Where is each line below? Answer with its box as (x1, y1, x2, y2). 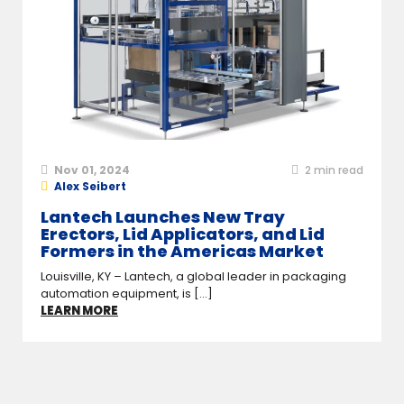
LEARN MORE (41, 302, 118, 320)
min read (314, 162, 363, 179)
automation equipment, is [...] (41, 285, 213, 303)
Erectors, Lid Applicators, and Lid (41, 223, 325, 246)
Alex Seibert (54, 179, 126, 195)
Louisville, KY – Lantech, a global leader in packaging (41, 268, 346, 286)
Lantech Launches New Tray (41, 206, 285, 229)
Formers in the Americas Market (41, 240, 324, 263)
